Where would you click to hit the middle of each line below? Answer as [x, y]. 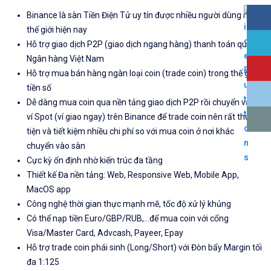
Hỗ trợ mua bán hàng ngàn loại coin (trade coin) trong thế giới [142, 73]
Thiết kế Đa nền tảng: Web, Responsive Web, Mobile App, [133, 175]
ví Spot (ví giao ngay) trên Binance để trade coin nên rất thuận [143, 116]
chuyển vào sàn [56, 145]
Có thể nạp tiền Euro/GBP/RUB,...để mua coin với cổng [128, 218]
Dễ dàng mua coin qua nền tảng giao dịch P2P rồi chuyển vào [141, 102]
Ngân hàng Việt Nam [65, 58]
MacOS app [49, 189]
